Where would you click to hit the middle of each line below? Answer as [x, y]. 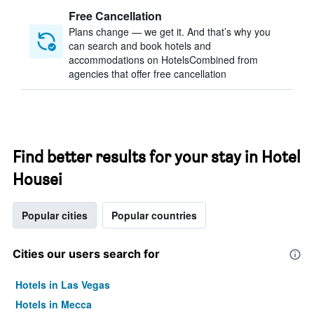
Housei [37, 179]
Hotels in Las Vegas [63, 285]
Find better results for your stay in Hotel [157, 157]
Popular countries [154, 215]
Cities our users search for [86, 254]
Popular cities [55, 215]
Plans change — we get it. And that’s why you [170, 32]
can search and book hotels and [140, 46]
